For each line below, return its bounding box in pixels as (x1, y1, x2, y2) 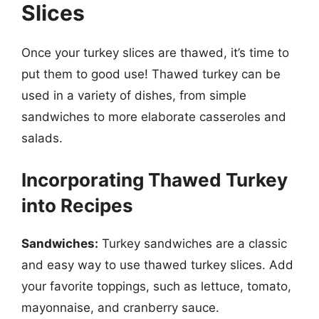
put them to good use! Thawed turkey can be (21, 67, 281, 81)
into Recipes (21, 194, 133, 216)
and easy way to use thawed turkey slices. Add (21, 257, 293, 272)
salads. (21, 131, 63, 145)
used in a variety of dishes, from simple (21, 88, 246, 103)
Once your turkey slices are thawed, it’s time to (21, 46, 289, 60)
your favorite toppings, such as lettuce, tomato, (21, 278, 291, 293)
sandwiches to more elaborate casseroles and (21, 110, 286, 124)
